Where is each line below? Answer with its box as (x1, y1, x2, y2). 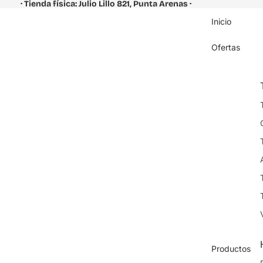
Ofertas (211, 42, 240, 52)
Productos (211, 243, 251, 254)
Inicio (211, 16, 231, 26)
